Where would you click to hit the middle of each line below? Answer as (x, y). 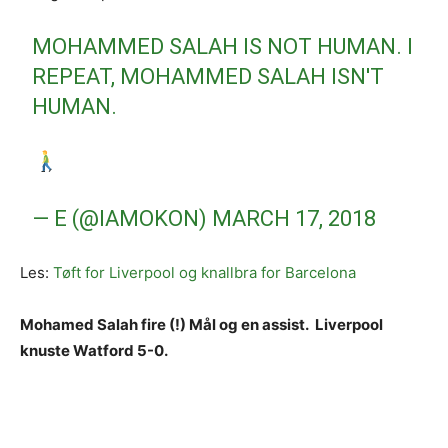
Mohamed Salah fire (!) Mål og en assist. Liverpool (201, 324)
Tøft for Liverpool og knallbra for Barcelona (204, 272)
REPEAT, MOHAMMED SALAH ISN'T (208, 76)
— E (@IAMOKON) (122, 218)
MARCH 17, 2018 (294, 218)
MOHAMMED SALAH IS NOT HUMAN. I (223, 46)
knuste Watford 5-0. (94, 350)
